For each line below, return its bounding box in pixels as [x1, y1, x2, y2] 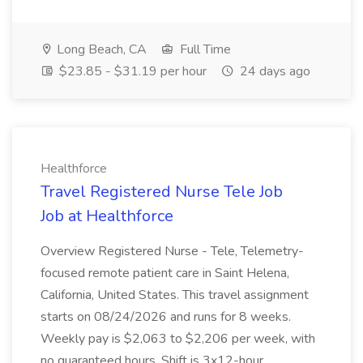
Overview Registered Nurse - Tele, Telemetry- [41, 242, 304, 260]
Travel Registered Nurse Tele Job [41, 181, 283, 203]
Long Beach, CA [53, 41, 147, 58]
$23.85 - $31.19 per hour [56, 62, 207, 80]
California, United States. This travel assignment [41, 286, 309, 304]
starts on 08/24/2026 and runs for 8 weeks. [41, 308, 291, 326]
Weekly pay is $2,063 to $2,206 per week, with [41, 330, 315, 348]
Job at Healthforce [41, 205, 173, 227]
